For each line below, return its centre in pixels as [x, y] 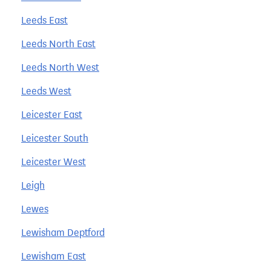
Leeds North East [58, 44]
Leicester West [54, 162]
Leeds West [46, 91]
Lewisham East [54, 256]
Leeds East [44, 20]
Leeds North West [60, 67]
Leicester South [55, 138]
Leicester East [52, 114]
